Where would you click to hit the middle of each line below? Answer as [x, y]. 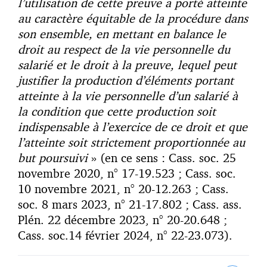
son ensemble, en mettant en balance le [122, 34]
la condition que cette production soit [117, 111]
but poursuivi [53, 158]
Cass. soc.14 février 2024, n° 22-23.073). [125, 235]
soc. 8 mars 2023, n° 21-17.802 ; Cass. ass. [130, 204]
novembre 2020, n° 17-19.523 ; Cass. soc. [127, 173]
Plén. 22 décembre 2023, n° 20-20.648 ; [122, 220]
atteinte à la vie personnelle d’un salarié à [128, 96]
